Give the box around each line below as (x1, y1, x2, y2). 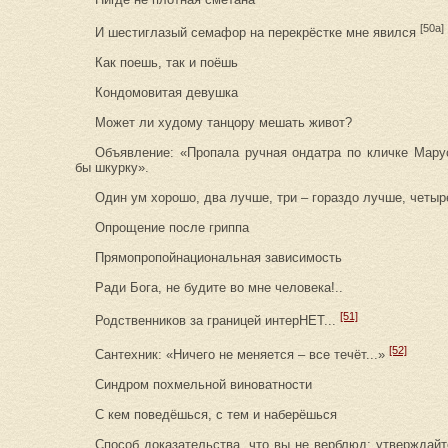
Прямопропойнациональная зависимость (95, 250, 342, 266)
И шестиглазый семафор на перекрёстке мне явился (95, 25, 420, 41)
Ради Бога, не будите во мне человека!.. (95, 280, 343, 296)
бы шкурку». (75, 160, 149, 176)
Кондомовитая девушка (95, 85, 238, 101)
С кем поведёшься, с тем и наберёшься (95, 406, 337, 422)
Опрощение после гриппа (95, 220, 249, 236)
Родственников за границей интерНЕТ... (95, 313, 340, 329)
